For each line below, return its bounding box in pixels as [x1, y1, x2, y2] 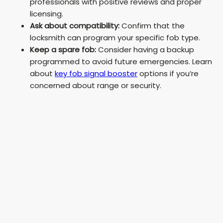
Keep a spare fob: [30, 44, 96, 55]
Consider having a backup [96, 44, 194, 55]
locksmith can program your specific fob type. [30, 32, 200, 43]
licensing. [30, 8, 63, 19]
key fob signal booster [55, 68, 137, 79]
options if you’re [137, 68, 199, 79]
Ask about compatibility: [30, 20, 119, 31]
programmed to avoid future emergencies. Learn [30, 56, 212, 67]
